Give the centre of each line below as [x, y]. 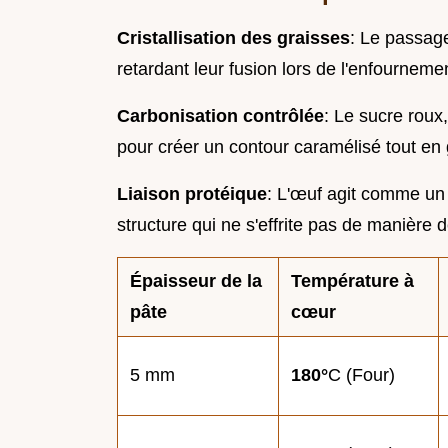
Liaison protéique [192, 193]
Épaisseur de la [196, 280]
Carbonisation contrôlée [220, 115]
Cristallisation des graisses [233, 37]
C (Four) [361, 374]
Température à [352, 280]
